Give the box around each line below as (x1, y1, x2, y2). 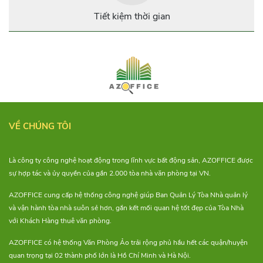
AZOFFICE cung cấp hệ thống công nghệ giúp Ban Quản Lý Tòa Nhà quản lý (9, 190, 248, 200)
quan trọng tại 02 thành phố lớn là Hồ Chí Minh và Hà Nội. (9, 251, 191, 261)
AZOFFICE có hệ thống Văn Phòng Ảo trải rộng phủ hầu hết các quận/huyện (9, 238, 248, 248)
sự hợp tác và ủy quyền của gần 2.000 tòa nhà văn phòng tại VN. (9, 168, 211, 178)
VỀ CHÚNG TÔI (9, 120, 71, 133)
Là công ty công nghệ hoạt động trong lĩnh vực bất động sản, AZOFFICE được (9, 156, 253, 166)
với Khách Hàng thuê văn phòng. (9, 216, 112, 226)
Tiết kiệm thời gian (93, 10, 170, 23)
